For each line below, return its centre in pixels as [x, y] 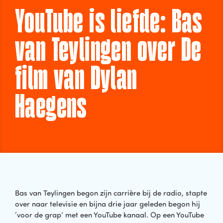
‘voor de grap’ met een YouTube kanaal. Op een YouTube [110, 215]
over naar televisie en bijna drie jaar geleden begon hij [108, 204]
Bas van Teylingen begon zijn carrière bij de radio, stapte [111, 193]
